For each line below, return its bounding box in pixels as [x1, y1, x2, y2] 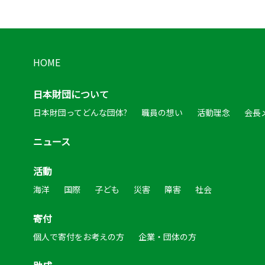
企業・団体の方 [138, 231, 196, 243]
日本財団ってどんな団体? [33, 106, 127, 118]
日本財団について [33, 87, 109, 101]
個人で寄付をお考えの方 [33, 231, 124, 243]
